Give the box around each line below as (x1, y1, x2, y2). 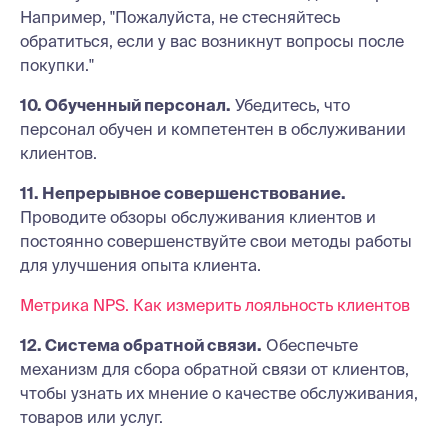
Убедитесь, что (231, 96, 350, 114)
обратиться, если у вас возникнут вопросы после (20, 32, 404, 50)
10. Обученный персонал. (20, 96, 231, 114)
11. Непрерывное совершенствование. (20, 184, 346, 202)
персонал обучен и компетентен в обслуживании (20, 120, 406, 138)
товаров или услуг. (20, 408, 163, 426)
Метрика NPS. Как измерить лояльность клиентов (20, 296, 410, 314)
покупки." (20, 56, 94, 74)
